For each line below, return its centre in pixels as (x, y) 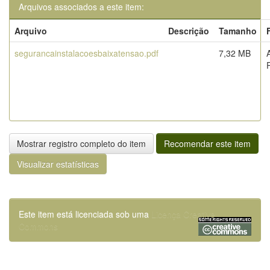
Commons (38, 226)
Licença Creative (183, 214)
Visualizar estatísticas (58, 164)
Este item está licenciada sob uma (85, 214)
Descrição (189, 31)
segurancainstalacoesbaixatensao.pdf (86, 53)
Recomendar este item (207, 143)
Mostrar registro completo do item (81, 143)
